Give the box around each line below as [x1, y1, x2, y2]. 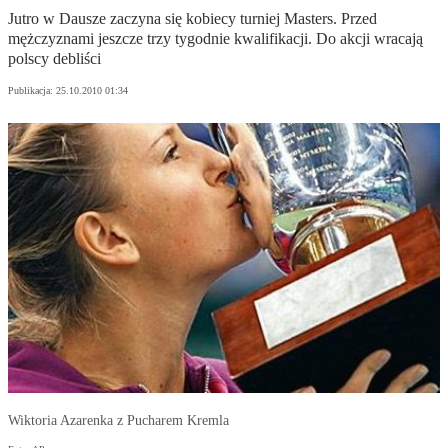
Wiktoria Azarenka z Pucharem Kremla [8, 413, 229, 429]
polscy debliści [8, 50, 101, 68]
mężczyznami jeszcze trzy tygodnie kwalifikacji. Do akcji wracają [8, 30, 423, 48]
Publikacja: [8, 85, 56, 97]
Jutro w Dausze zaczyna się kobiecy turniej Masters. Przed [8, 10, 377, 28]
